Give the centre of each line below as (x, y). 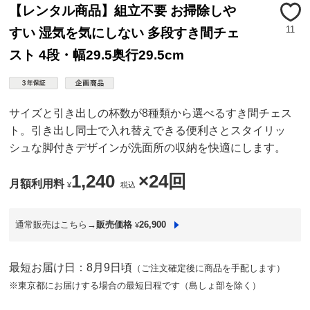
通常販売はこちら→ (55, 225)
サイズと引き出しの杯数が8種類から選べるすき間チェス (151, 113)
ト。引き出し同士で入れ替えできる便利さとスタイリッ (148, 131)
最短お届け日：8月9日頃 (71, 267)
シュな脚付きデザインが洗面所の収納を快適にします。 (148, 148)
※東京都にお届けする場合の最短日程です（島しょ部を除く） (135, 285)
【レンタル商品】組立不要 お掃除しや (123, 11)
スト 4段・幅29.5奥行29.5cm (97, 55)
